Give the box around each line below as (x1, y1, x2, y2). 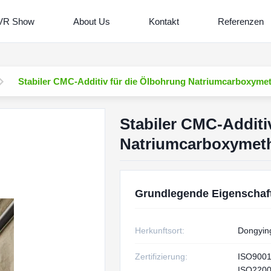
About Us (73, 16, 110, 27)
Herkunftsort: (134, 226, 184, 235)
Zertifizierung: (134, 252, 188, 261)
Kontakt (148, 16, 179, 27)
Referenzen (217, 16, 264, 27)
